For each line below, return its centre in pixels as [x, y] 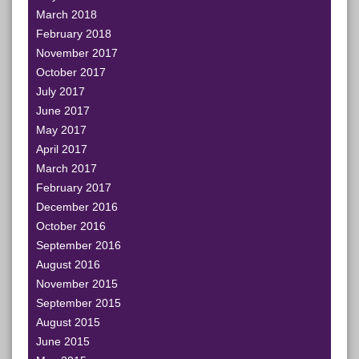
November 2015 [77, 284]
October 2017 [71, 72]
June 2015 [63, 341]
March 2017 [67, 168]
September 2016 [79, 245]
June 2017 [63, 111]
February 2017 [74, 188]
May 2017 [61, 130]
